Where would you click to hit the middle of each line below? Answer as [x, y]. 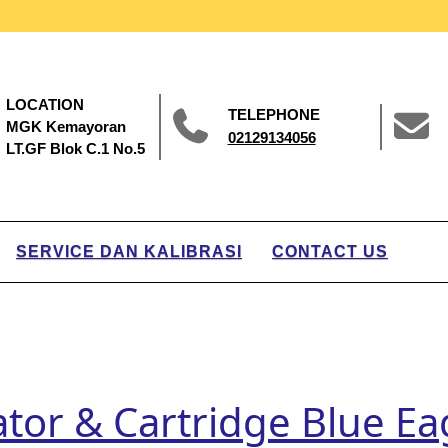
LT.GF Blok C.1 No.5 [75, 148]
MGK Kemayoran [65, 126]
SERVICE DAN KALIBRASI [129, 251]
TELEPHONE [273, 114]
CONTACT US [330, 251]
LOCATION [44, 104]
